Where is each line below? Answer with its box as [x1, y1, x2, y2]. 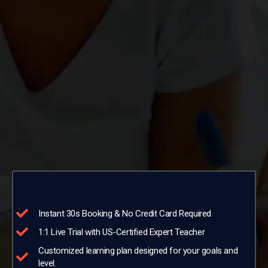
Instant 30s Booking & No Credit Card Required [38, 208, 211, 219]
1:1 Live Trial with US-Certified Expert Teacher [38, 226, 205, 237]
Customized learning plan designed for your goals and [38, 245, 238, 256]
